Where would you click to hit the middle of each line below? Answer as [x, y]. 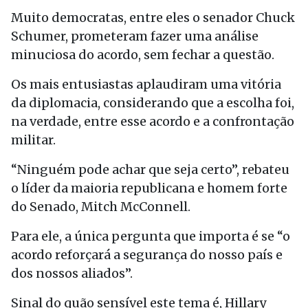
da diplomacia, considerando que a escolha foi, [153, 103]
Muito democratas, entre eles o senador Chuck [153, 18]
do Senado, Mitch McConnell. [101, 207]
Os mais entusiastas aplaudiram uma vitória [146, 84]
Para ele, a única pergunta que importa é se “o [151, 236]
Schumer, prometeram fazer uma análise [135, 36]
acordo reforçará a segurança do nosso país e [147, 255]
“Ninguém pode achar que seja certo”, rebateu [150, 169]
